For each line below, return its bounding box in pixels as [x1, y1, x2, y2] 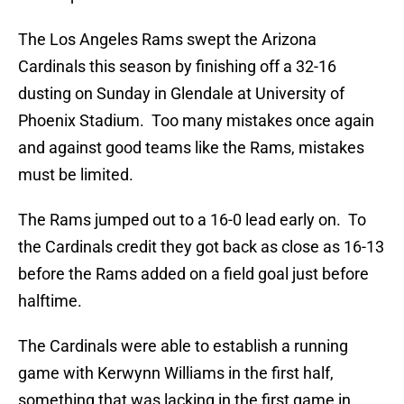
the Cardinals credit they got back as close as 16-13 [18, 237, 384, 257]
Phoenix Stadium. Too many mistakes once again [18, 111, 374, 131]
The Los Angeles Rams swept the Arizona [18, 30, 317, 50]
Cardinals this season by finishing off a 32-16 [18, 57, 336, 77]
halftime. [18, 291, 82, 311]
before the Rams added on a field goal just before [18, 264, 369, 284]
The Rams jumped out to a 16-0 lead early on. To [18, 210, 366, 230]
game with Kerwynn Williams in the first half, [18, 363, 334, 383]
